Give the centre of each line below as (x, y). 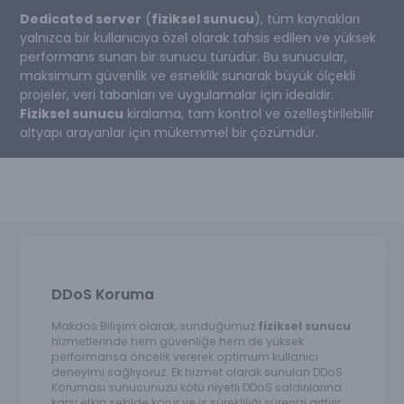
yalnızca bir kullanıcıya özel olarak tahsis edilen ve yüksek (197, 37)
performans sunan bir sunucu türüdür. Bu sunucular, (183, 56)
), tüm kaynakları (307, 18)
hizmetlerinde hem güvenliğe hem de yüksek (177, 342)
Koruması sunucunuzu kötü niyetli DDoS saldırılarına (196, 388)
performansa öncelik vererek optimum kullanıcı (184, 357)
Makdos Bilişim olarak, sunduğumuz (154, 326)
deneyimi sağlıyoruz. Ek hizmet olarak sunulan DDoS (197, 372)
